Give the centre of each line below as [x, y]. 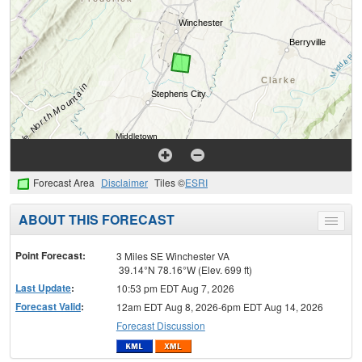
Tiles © [170, 183]
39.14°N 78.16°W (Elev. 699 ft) [184, 270]
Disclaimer [124, 183]
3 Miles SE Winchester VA [173, 256]
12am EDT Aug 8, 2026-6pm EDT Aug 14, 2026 [219, 307]
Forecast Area [64, 183]
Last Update [43, 288]
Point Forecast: [51, 256]
